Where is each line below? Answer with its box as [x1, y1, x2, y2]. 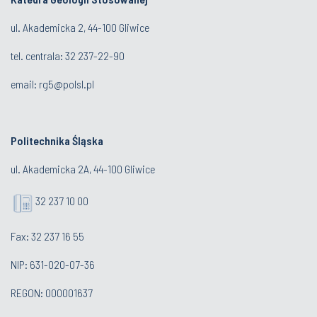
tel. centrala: [11, 48, 65, 62]
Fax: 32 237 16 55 [11, 229, 84, 243]
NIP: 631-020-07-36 [11, 257, 95, 271]
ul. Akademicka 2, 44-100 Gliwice [11, 20, 149, 34]
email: [11, 76, 39, 91]
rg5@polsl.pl [39, 76, 94, 91]
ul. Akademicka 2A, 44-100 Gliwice [11, 161, 155, 175]
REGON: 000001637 [11, 285, 93, 299]
